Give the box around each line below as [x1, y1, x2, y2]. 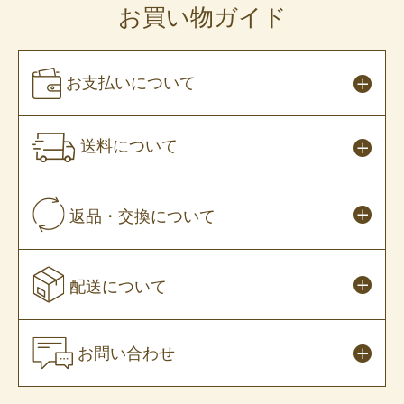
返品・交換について [69, 207, 216, 226]
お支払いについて [66, 74, 196, 93]
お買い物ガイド [117, 5, 287, 32]
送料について [80, 137, 178, 156]
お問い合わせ [78, 344, 175, 363]
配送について [69, 278, 167, 297]
